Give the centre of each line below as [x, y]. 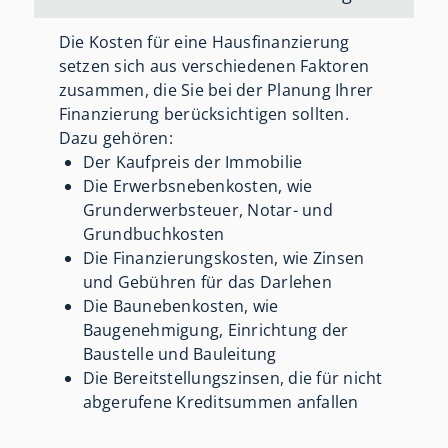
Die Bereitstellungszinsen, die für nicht [232, 378]
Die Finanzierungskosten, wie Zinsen [223, 258]
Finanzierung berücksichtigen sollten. [203, 114]
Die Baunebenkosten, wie [180, 306]
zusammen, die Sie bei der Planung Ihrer [216, 90]
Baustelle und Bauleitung [179, 354]
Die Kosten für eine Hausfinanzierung [204, 42]
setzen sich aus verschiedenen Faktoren [214, 66]
